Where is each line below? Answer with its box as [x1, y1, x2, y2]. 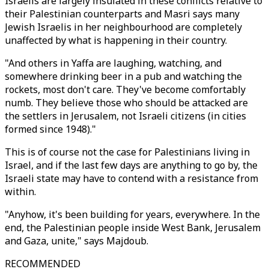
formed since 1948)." [5, 122, 96, 136]
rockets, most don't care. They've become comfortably [5, 83, 246, 96]
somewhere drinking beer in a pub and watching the [5, 70, 242, 83]
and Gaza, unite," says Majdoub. [5, 234, 148, 247]
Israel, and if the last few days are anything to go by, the [5, 159, 258, 172]
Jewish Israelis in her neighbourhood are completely [5, 20, 242, 34]
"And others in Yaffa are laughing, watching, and [5, 56, 222, 70]
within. [5, 185, 36, 198]
